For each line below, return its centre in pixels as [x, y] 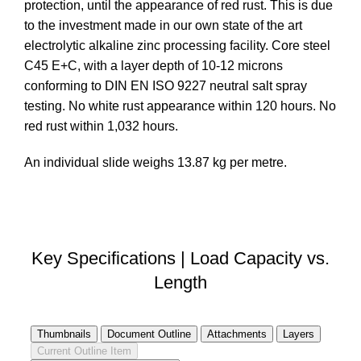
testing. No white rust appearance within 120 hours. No [180, 106]
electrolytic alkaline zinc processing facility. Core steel [177, 46]
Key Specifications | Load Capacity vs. [180, 259]
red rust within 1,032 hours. [101, 127]
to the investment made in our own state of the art [163, 26]
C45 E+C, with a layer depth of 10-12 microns [154, 66]
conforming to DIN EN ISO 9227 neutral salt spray [166, 86]
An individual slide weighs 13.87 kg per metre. [156, 163]
